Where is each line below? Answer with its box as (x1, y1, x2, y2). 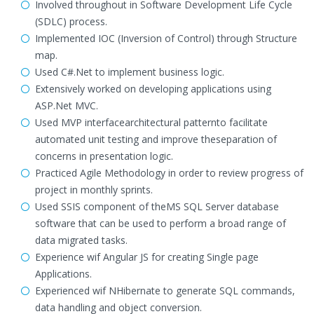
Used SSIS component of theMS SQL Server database (35, 200, 279, 213)
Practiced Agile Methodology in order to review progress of (35, 166, 303, 179)
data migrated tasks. (35, 233, 128, 247)
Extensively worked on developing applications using (35, 82, 271, 95)
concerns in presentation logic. (35, 149, 173, 163)
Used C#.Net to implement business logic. (35, 65, 224, 78)
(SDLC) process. (35, 15, 107, 28)
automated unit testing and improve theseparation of (35, 132, 277, 146)
